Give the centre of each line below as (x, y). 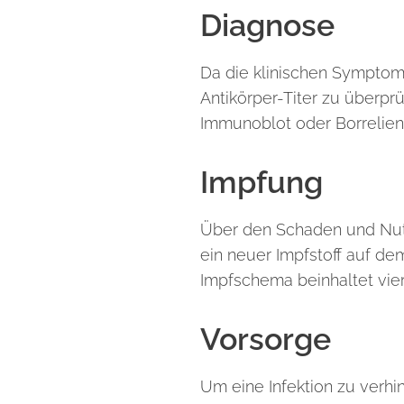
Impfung (262, 182)
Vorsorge (266, 339)
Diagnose (267, 25)
